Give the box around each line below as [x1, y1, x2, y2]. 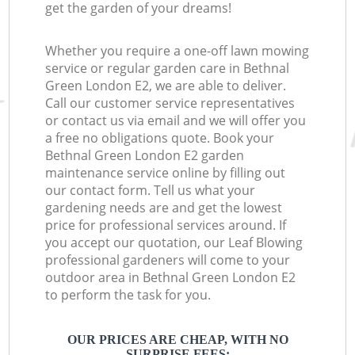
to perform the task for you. [45, 286, 212, 304]
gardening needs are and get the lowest [45, 199, 283, 217]
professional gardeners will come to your [45, 251, 291, 269]
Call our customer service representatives [45, 94, 296, 113]
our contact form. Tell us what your [45, 181, 256, 200]
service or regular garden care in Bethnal [45, 59, 290, 78]
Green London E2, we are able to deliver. [45, 77, 287, 95]
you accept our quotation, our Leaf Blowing [45, 234, 303, 252]
